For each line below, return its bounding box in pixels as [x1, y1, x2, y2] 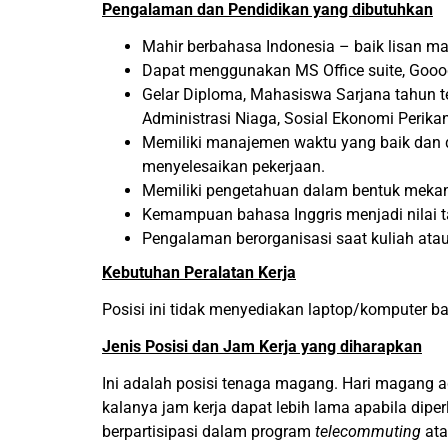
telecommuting [315, 422, 421, 441]
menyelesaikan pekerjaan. [142, 157, 325, 176]
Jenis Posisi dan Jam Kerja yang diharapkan [102, 337, 422, 356]
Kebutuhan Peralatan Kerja [102, 263, 296, 282]
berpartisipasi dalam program [102, 422, 315, 441]
